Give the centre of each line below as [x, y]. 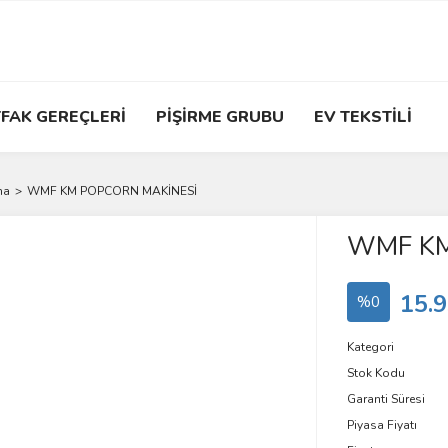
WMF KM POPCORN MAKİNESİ [112, 191]
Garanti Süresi [385, 399]
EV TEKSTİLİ [363, 117]
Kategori [370, 347]
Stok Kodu [375, 373]
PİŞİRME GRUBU [220, 117]
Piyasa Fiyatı [381, 425]
